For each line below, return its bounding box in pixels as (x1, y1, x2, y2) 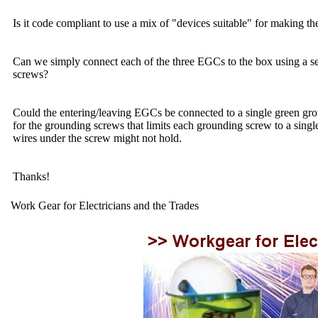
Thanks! (13, 170, 50, 182)
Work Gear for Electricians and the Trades (11, 199, 199, 212)
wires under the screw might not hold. (13, 132, 182, 144)
